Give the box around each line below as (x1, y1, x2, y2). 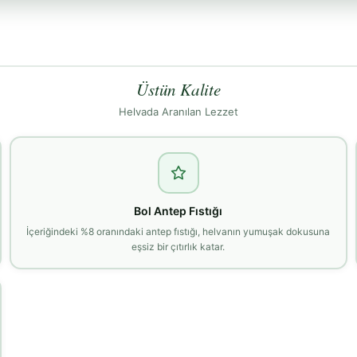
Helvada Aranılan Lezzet (119, 105, 238, 119)
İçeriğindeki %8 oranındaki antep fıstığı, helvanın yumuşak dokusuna (26, 225, 331, 237)
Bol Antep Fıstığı (134, 203, 223, 218)
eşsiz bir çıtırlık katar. (131, 240, 226, 253)
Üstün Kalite (136, 78, 221, 101)
